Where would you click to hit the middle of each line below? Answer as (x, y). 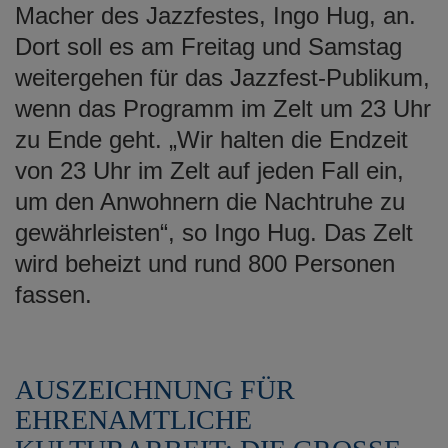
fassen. (53, 294)
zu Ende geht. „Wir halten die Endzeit (211, 139)
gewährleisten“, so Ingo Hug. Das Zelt (214, 232)
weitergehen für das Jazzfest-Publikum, (222, 77)
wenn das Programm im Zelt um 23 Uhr (223, 108)
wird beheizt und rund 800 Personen (205, 263)
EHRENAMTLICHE (133, 419)
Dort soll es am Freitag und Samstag (208, 46)
